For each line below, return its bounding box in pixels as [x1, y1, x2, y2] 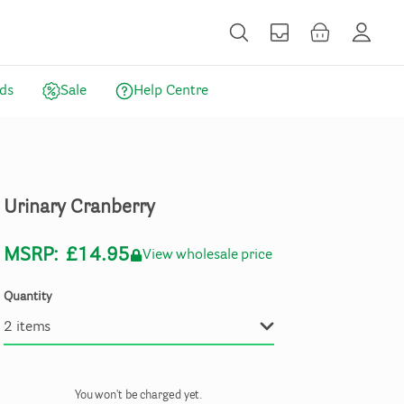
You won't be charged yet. [74, 390, 204, 401]
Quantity [4, 291, 52, 304]
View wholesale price [142, 248, 272, 262]
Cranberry [70, 198, 156, 217]
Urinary [4, 198, 67, 217]
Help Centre [133, 84, 208, 98]
